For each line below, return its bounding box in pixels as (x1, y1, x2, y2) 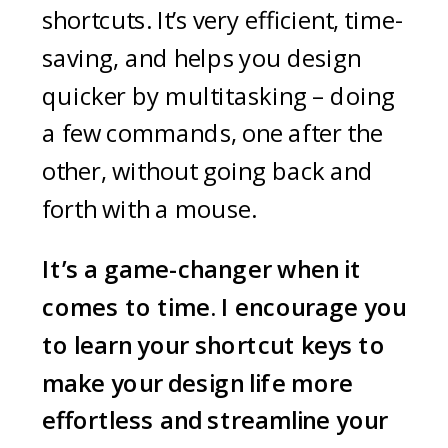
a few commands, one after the (42, 117, 383, 150)
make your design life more (42, 366, 353, 399)
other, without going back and (42, 155, 374, 188)
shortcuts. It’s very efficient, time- (42, 3, 404, 37)
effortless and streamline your (42, 404, 388, 437)
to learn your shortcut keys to (42, 328, 385, 361)
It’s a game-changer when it (42, 253, 362, 286)
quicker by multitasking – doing (42, 79, 395, 112)
